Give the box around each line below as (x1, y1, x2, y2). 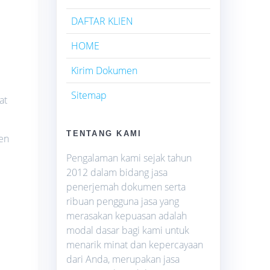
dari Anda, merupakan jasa (66, 252, 180, 266)
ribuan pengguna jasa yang (66, 194, 180, 208)
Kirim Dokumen (71, 63, 138, 77)
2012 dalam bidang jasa (66, 165, 168, 179)
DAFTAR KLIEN (71, 14, 134, 28)
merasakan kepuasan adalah (66, 209, 187, 222)
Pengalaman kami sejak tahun (66, 151, 192, 165)
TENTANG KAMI (66, 128, 142, 138)
